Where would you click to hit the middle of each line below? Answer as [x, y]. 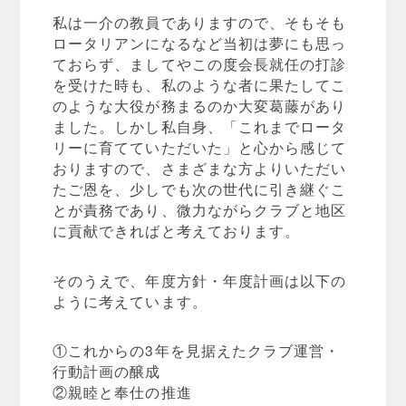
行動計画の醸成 [107, 371]
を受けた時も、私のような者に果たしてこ [200, 85]
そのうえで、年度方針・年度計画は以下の [200, 280]
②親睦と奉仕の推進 [122, 392]
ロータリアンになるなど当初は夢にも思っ [200, 43]
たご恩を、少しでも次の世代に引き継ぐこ [200, 189]
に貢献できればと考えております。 [177, 231]
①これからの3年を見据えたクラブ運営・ [197, 350]
